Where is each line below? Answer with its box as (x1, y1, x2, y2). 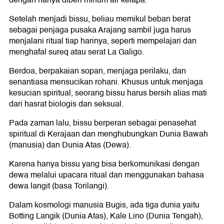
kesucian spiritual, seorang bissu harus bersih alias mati (9, 86, 207, 99)
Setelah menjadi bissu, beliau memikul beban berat (9, 12, 190, 25)
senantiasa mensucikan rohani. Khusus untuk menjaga (9, 75, 203, 88)
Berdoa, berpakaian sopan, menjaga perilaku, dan (9, 64, 186, 77)
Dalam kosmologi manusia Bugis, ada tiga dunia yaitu (9, 198, 199, 211)
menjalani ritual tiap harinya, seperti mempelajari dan (9, 34, 196, 47)
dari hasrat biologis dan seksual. (9, 97, 123, 110)
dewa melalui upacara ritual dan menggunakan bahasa (9, 168, 204, 181)
